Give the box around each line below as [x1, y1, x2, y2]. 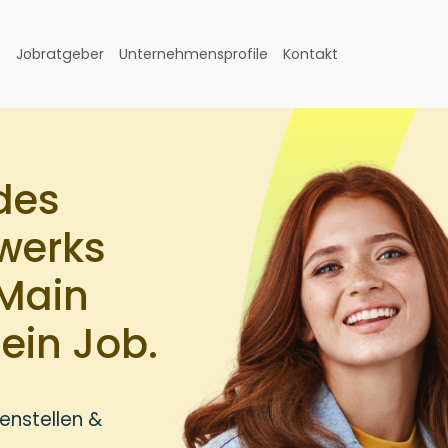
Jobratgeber [15, 43, 104, 64]
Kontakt [282, 43, 338, 64]
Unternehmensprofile [118, 43, 268, 64]
